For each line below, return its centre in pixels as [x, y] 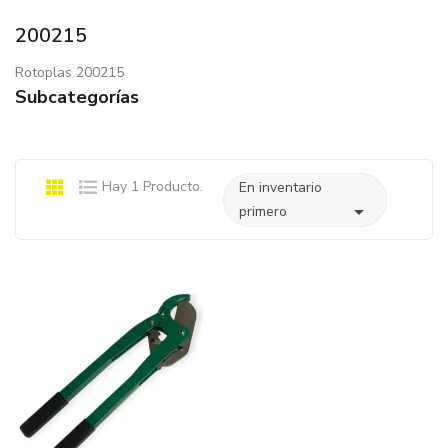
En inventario [280, 188]
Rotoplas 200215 [69, 73]
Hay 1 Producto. [152, 187]
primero [263, 212]
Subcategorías [77, 97]
